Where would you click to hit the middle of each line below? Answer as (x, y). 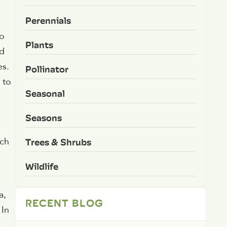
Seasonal (45, 93)
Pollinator (47, 69)
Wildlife (42, 166)
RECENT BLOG (64, 202)
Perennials (48, 20)
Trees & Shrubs (58, 142)
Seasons (43, 118)
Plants (39, 45)
